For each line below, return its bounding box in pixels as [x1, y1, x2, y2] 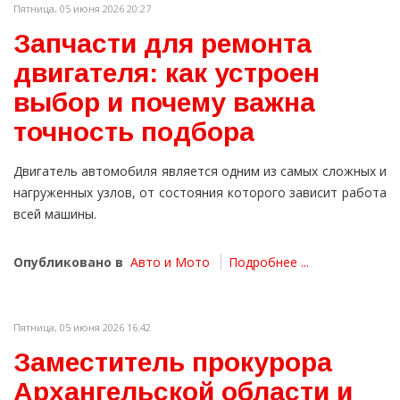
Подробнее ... [229, 254, 309, 271]
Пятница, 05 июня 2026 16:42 [13, 321, 151, 335]
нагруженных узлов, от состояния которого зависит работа [13, 184, 387, 202]
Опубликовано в [13, 254, 123, 271]
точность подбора [13, 117, 254, 147]
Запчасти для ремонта [13, 29, 312, 59]
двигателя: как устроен [13, 58, 320, 88]
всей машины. [13, 205, 96, 223]
